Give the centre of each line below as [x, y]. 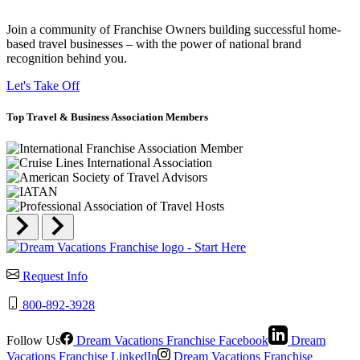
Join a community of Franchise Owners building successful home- [174, 29]
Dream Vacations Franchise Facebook [171, 340]
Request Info [55, 276]
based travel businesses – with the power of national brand [154, 43]
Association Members [159, 117]
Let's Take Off [43, 85]
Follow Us [33, 340]
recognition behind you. [67, 58]
